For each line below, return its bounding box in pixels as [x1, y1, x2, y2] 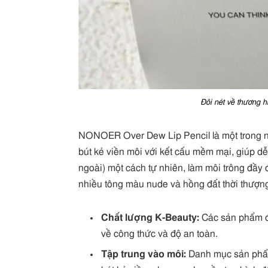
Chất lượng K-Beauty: [101, 213, 200, 223]
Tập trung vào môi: [101, 249, 187, 260]
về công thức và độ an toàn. [101, 229, 218, 239]
